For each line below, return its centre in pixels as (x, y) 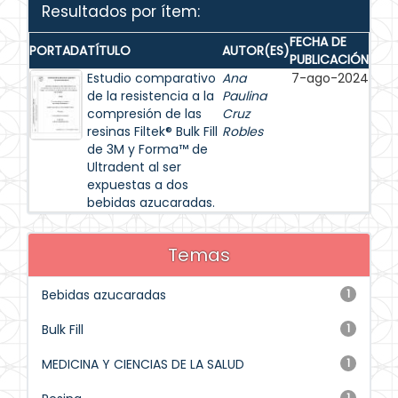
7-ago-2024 (330, 78)
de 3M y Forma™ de (147, 149)
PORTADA (58, 51)
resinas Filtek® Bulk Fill (152, 131)
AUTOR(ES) (256, 51)
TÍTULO (109, 51)
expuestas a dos (138, 185)
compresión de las (144, 114)
